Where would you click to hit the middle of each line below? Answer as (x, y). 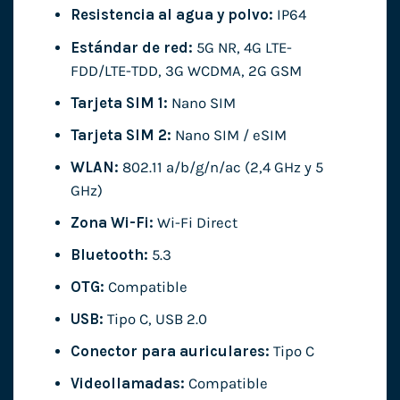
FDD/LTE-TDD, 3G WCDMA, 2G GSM (186, 71)
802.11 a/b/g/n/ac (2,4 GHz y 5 (221, 167)
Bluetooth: (109, 254)
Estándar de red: (131, 47)
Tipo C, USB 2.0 (155, 320)
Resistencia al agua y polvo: (171, 15)
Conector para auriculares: (170, 352)
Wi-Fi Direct (195, 222)
